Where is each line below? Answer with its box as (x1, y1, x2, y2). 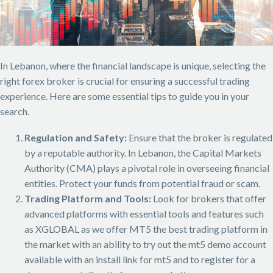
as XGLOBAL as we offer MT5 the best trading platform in (24, 222, 268, 235)
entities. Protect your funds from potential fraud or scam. (24, 177, 260, 189)
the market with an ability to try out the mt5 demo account (24, 238, 266, 250)
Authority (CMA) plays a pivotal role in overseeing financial (24, 161, 269, 174)
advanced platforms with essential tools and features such (24, 207, 264, 219)
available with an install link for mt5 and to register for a (24, 253, 255, 265)
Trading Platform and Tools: (24, 192, 151, 204)
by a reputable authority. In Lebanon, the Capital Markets (24, 146, 261, 158)
